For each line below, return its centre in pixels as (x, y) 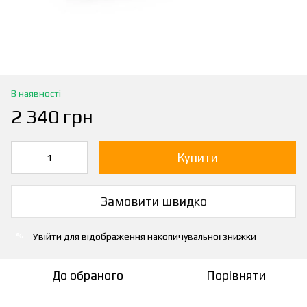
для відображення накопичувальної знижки (159, 236)
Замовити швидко (153, 201)
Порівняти (236, 275)
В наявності (36, 93)
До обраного (88, 275)
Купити (197, 157)
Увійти (47, 236)
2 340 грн (52, 116)
